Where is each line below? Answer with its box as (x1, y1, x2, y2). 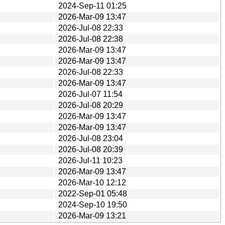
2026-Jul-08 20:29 (58, 100, 123, 109)
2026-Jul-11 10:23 (58, 156, 123, 165)
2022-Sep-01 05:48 (58, 189, 127, 198)
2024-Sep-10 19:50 (58, 200, 127, 209)
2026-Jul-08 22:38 (58, 34, 123, 43)
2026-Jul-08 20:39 (58, 145, 123, 154)
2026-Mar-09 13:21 (58, 211, 126, 220)
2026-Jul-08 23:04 (58, 134, 123, 143)
